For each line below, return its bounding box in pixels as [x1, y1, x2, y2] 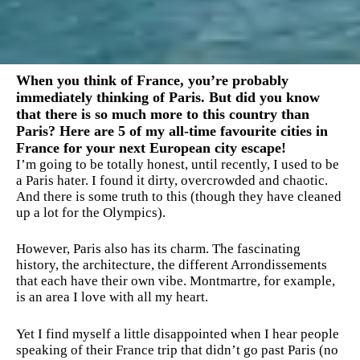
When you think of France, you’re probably [16, 72, 288, 88]
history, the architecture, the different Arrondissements [16, 257, 327, 273]
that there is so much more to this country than [16, 105, 309, 122]
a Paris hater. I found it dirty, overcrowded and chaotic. [16, 172, 328, 188]
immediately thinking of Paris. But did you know [16, 88, 320, 105]
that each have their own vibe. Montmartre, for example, [16, 273, 335, 289]
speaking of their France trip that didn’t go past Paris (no [16, 342, 338, 358]
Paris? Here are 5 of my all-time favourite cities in [16, 122, 328, 139]
